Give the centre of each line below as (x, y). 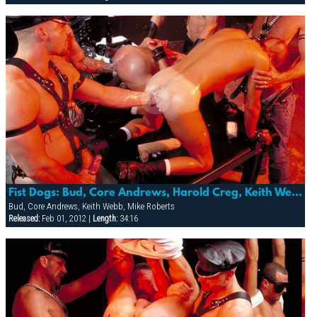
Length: (105, 219)
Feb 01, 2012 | (66, 219)
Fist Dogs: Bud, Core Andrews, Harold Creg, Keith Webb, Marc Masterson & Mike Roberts (296, 194)
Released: (24, 219)
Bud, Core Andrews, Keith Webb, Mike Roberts (91, 207)
